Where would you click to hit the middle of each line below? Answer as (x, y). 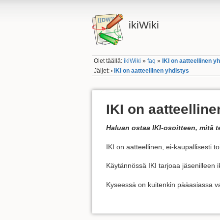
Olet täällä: (109, 61)
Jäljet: (102, 70)
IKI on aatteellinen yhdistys (152, 70)
